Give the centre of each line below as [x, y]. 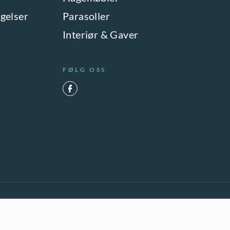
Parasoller [86, 16]
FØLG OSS [84, 69]
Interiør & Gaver [100, 34]
